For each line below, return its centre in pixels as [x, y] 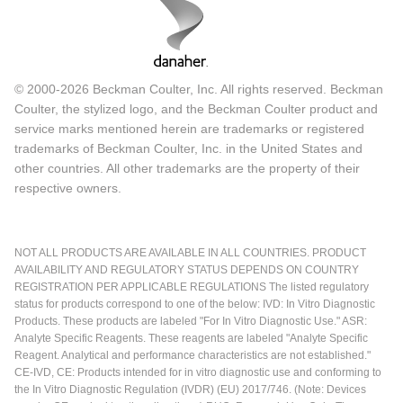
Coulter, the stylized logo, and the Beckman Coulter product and [196, 108]
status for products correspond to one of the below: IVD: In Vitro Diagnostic [195, 304]
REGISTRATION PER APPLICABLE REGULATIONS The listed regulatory [192, 287]
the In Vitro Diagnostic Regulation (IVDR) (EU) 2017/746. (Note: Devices [190, 389]
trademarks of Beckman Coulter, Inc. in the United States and [188, 148]
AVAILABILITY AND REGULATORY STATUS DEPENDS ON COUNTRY [187, 269]
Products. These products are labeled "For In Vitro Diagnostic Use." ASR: [191, 321]
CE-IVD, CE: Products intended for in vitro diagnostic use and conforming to [198, 372]
